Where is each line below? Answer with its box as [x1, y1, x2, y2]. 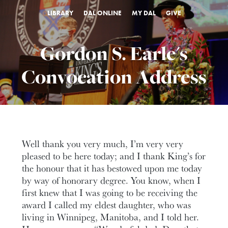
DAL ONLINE [83, 9, 122, 17]
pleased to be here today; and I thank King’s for [22, 149, 206, 162]
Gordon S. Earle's [40, 40, 188, 67]
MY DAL [131, 9, 156, 17]
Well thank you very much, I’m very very [22, 137, 184, 150]
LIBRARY [47, 9, 73, 17]
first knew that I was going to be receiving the [22, 186, 198, 199]
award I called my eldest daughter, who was [22, 198, 191, 211]
